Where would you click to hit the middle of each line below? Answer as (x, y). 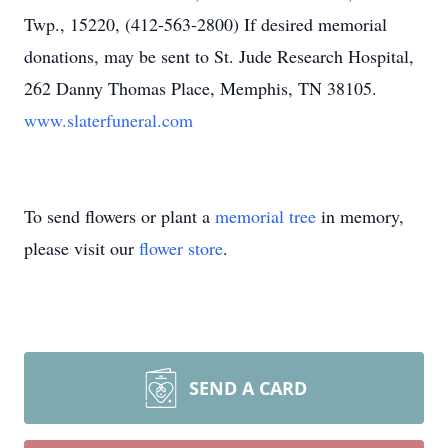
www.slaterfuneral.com (108, 120)
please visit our (81, 248)
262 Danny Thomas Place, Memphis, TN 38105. (200, 88)
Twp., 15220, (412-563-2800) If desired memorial (205, 24)
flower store (181, 248)
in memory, (360, 216)
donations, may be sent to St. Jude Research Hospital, (219, 56)
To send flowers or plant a (119, 216)
